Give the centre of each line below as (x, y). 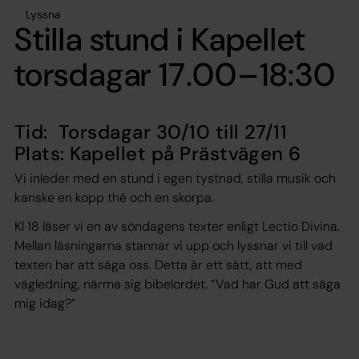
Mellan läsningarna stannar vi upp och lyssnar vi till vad (173, 245)
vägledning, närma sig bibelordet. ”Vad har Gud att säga (177, 284)
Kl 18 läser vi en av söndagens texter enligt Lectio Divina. (177, 226)
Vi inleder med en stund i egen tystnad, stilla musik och (175, 178)
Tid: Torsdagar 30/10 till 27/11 (151, 131)
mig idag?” (45, 303)
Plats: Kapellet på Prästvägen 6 (158, 153)
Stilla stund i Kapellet (160, 39)
